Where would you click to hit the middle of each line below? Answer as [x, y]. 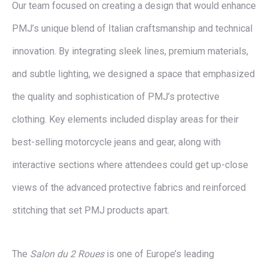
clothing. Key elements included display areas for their [125, 119]
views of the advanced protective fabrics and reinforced [129, 188]
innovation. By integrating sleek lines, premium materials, [130, 51]
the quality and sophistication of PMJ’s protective [116, 97]
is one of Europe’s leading [159, 254]
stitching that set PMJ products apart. [91, 210]
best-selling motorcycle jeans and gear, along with [116, 142]
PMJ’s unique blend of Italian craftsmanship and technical [132, 28]
